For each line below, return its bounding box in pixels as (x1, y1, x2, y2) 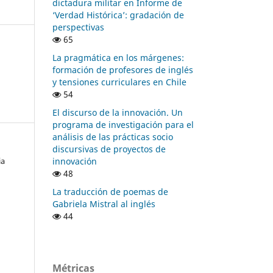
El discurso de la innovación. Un (52, 106, 183, 118)
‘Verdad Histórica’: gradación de (52, 9, 184, 21)
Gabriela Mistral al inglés (52, 197, 155, 210)
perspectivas (52, 21, 104, 33)
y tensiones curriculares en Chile (52, 76, 186, 88)
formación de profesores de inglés (52, 63, 193, 76)
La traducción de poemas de (52, 185, 168, 197)
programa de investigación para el (52, 118, 194, 130)
